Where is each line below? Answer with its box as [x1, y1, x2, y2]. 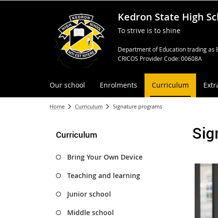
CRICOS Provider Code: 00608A [118, 55, 202, 62]
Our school [50, 80, 85, 90]
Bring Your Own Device [67, 152, 143, 162]
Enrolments [100, 80, 137, 90]
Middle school [67, 208, 114, 217]
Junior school [67, 189, 111, 199]
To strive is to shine [118, 26, 181, 35]
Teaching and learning [67, 171, 140, 180]
